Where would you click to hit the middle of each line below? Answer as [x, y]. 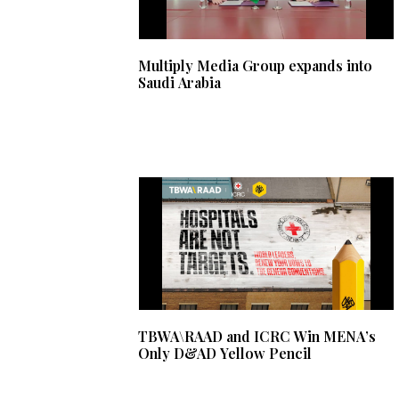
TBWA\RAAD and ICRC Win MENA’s [257, 337]
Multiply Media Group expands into [255, 66]
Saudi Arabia [179, 83]
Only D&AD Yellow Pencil [225, 354]
